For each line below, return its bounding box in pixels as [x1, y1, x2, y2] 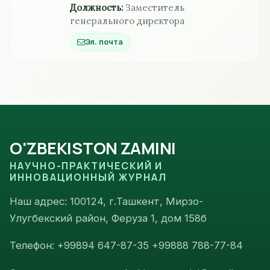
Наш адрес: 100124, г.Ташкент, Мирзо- [10, 195, 203, 207]
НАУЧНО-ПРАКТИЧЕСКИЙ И [10, 159, 163, 172]
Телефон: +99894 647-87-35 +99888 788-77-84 [10, 239, 243, 252]
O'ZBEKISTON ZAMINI [10, 136, 177, 159]
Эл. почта [85, 37, 124, 47]
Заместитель [125, 1, 185, 13]
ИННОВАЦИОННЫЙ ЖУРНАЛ [10, 170, 168, 184]
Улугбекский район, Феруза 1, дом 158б [10, 212, 207, 224]
